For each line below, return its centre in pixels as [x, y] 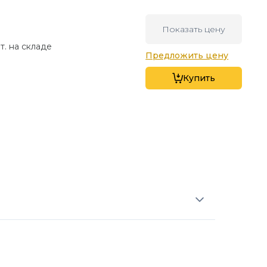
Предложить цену [187, 56]
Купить [199, 78]
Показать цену [193, 30]
